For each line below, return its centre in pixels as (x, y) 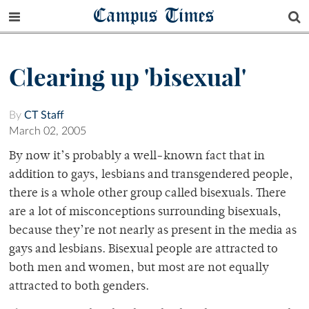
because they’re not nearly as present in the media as (153, 231)
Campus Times (154, 15)
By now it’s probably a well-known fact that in (137, 157)
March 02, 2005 (48, 131)
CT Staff (44, 116)
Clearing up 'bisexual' (128, 78)
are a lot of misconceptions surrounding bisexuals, (145, 213)
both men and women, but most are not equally (139, 269)
